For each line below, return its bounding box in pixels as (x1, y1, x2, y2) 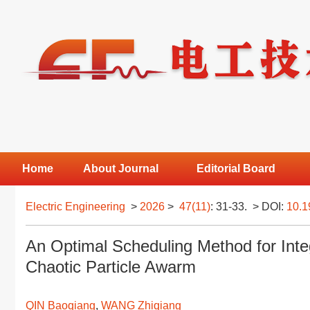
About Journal (82, 163, 158, 174)
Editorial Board (197, 163, 276, 174)
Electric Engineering (26, 201, 125, 212)
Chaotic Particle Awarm (26, 257, 196, 276)
